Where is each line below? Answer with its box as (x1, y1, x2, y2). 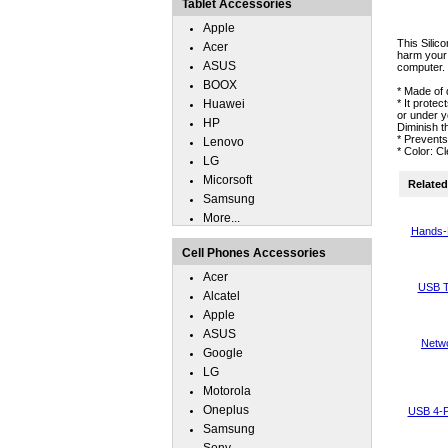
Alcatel (203, 289, 240, 303)
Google (203, 346, 243, 360)
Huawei (203, 97, 245, 111)
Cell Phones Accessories (182, 246, 326, 260)
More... (203, 211, 240, 225)
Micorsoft (203, 173, 252, 187)
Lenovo (203, 135, 244, 149)
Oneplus (203, 403, 249, 417)
